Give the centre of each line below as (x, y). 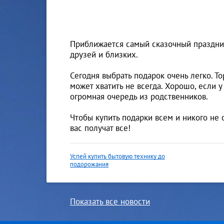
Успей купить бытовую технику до (117, 156)
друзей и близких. (104, 54)
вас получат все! (100, 128)
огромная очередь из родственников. (139, 96)
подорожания (89, 164)
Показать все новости (110, 202)
